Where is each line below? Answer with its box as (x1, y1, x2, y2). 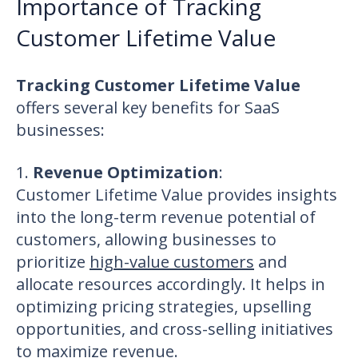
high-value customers (89, 250, 254, 272)
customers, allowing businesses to (16, 228, 276, 250)
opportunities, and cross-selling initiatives (16, 317, 333, 340)
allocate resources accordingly (16, 272, 242, 295)
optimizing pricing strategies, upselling (16, 295, 312, 317)
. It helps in (242, 272, 325, 295)
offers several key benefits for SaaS (16, 96, 280, 118)
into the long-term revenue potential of (16, 205, 316, 228)
